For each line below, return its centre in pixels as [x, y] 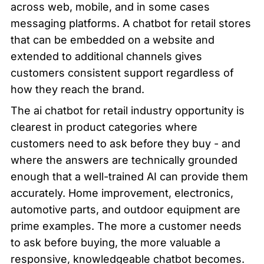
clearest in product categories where [104, 127]
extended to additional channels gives [106, 56]
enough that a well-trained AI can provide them [129, 176]
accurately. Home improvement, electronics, [122, 193]
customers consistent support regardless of [122, 72]
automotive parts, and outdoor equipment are [126, 209]
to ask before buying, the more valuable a [115, 242]
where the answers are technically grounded [124, 160]
